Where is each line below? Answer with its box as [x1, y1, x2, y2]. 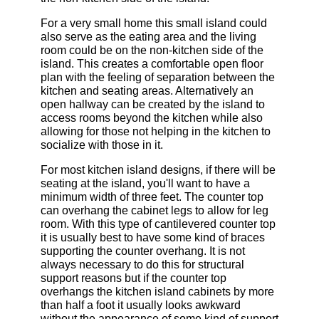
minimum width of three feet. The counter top [40, 190, 263, 203]
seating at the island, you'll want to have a [40, 177, 250, 189]
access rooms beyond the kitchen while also [40, 111, 263, 124]
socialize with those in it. [40, 138, 163, 151]
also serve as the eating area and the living [40, 30, 256, 43]
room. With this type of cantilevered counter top [40, 217, 276, 230]
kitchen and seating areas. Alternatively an [40, 84, 253, 97]
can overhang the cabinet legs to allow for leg [40, 204, 268, 216]
